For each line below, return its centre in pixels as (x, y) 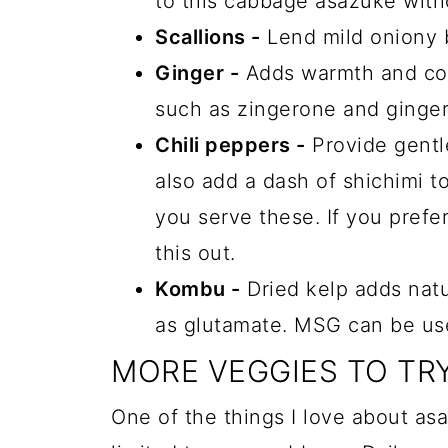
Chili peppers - (230, 145)
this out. (195, 253)
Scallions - (208, 37)
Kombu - (198, 289)
